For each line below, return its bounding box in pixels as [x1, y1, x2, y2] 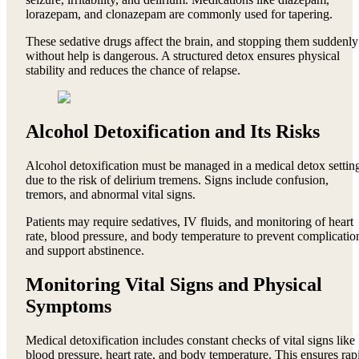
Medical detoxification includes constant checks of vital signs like [26, 333, 355, 348]
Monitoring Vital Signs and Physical [26, 274, 322, 296]
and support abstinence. [26, 244, 144, 258]
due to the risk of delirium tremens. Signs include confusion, [26, 173, 329, 188]
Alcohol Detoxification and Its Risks [26, 121, 320, 143]
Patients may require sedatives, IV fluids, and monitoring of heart [26, 215, 353, 229]
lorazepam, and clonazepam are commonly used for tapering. [26, 7, 333, 22]
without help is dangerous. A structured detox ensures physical [26, 49, 340, 63]
